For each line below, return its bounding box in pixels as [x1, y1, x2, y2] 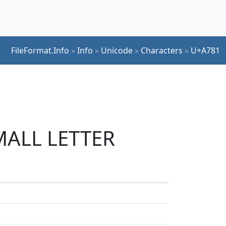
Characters [141, 44, 183, 56]
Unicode [101, 44, 133, 56]
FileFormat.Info [11, 44, 69, 56]
